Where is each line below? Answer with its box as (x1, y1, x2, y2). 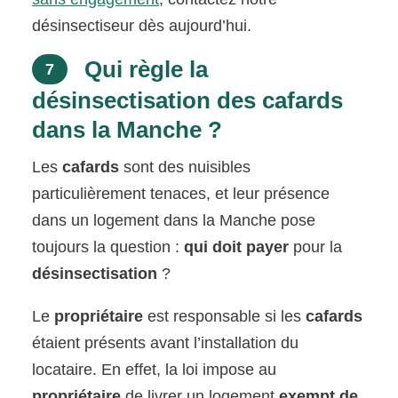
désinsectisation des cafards (32, 86, 344, 114)
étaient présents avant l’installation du (32, 333, 299, 352)
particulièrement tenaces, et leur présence (32, 184, 330, 203)
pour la (289, 237, 343, 256)
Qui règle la (78, 55, 209, 83)
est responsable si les (143, 306, 306, 325)
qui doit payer (184, 237, 290, 256)
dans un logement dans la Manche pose (32, 211, 316, 229)
